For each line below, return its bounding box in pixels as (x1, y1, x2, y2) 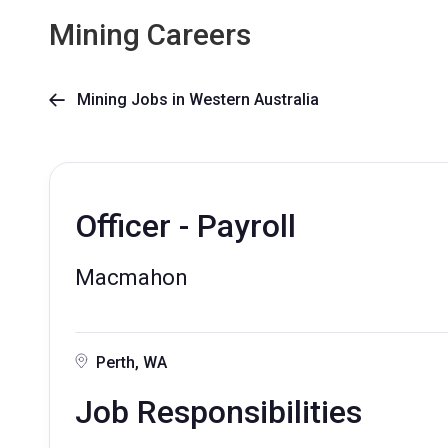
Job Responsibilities (75, 393, 362, 431)
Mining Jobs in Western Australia (65, 90, 319, 109)
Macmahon (75, 265, 188, 290)
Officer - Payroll (75, 207, 296, 245)
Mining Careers (49, 17, 251, 52)
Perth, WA (96, 353, 167, 372)
